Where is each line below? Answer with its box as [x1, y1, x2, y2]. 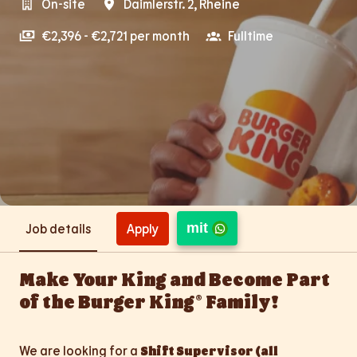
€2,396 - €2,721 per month [41, 28, 190, 44]
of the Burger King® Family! [19, 288, 279, 312]
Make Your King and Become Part [19, 266, 330, 290]
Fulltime [228, 28, 273, 44]
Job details [25, 221, 91, 237]
